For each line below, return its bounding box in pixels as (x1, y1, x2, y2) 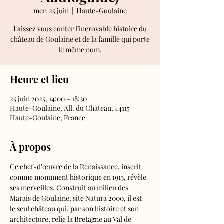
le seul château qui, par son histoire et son (10, 204, 140, 213)
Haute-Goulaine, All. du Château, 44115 (10, 103, 130, 113)
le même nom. (58, 45, 102, 54)
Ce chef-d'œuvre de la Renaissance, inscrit (10, 162, 143, 171)
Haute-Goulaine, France (10, 113, 85, 122)
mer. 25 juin (33, 6, 69, 15)
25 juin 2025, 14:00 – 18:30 (10, 94, 87, 103)
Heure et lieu (10, 72, 69, 86)
